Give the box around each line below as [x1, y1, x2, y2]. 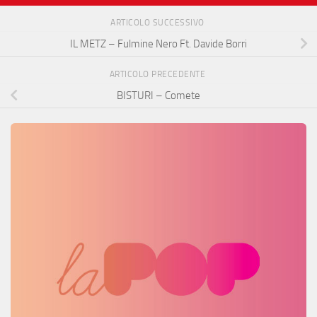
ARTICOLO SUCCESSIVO [110, 18, 207, 28]
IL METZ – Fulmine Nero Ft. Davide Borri [70, 38, 247, 51]
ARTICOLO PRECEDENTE [109, 69, 208, 80]
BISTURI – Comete [117, 88, 200, 102]
